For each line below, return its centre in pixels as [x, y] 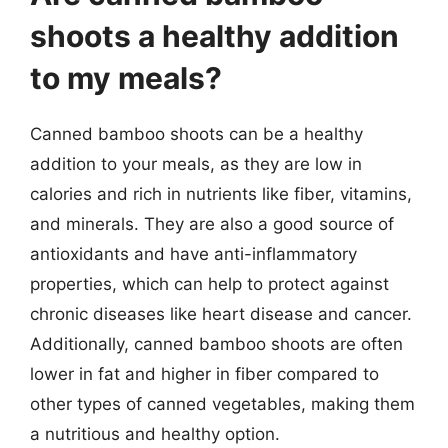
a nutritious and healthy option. [155, 433]
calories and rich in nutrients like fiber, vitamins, [221, 193]
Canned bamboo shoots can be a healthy [196, 133]
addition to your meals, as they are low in [196, 163]
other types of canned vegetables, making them [222, 403]
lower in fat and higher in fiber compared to [204, 373]
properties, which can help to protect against [209, 283]
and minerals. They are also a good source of [212, 223]
